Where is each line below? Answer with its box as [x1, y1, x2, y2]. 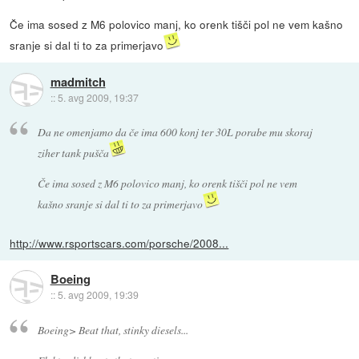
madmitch [50, 72, 106, 91]
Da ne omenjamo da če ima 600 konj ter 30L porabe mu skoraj [37, 123, 313, 139]
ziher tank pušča [37, 144, 109, 160]
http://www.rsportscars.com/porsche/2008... [10, 234, 229, 251]
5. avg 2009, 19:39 [57, 288, 139, 302]
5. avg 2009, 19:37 [57, 90, 139, 104]
